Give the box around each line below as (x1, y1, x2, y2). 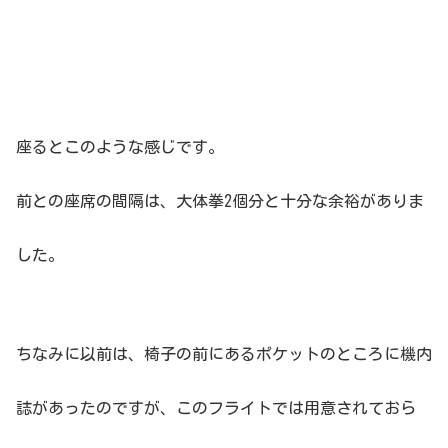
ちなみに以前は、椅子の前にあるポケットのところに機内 (16, 345, 432, 362)
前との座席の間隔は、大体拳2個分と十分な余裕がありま (16, 193, 424, 210)
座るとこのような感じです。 (16, 139, 224, 156)
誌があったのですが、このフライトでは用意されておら (16, 399, 416, 416)
